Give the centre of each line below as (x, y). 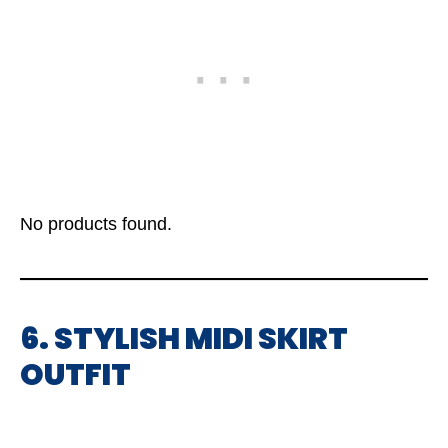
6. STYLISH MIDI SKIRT (184, 339)
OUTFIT (75, 375)
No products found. (96, 224)
